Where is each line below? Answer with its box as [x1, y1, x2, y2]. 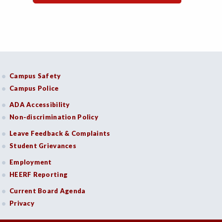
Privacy [9, 199, 34, 207]
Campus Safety [9, 72, 61, 80]
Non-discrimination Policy [9, 113, 98, 121]
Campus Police [9, 84, 59, 92]
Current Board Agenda [9, 187, 86, 195]
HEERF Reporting [9, 170, 68, 178]
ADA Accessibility [9, 101, 70, 109]
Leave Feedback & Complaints [9, 129, 111, 137]
